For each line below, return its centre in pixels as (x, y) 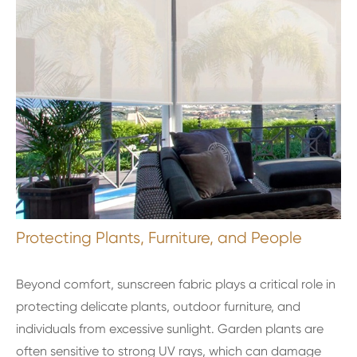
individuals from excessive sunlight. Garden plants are (170, 329)
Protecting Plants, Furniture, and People (159, 238)
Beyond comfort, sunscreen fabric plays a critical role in (176, 284)
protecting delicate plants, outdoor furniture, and (158, 306)
